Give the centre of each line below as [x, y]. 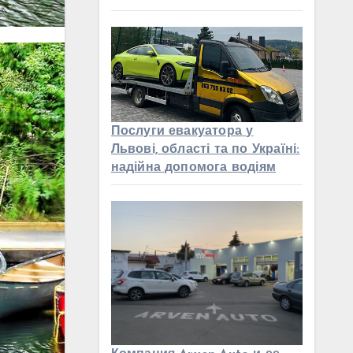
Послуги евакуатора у [182, 132]
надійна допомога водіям [193, 168]
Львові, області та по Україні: [205, 150]
